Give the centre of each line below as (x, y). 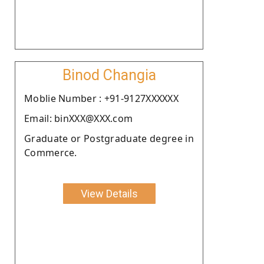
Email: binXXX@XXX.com (79, 118)
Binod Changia (109, 75)
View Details (109, 193)
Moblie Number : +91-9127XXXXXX (101, 98)
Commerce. (51, 152)
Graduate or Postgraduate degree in (109, 138)
